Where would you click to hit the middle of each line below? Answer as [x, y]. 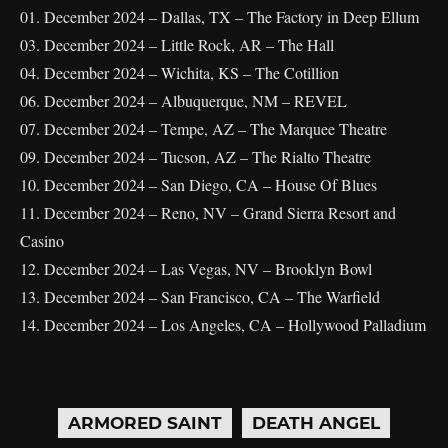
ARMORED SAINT [145, 423]
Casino [42, 240]
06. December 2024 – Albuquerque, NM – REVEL [183, 100]
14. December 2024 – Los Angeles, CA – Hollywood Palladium [223, 324]
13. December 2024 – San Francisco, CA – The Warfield [200, 296]
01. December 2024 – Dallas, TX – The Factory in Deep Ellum [219, 16]
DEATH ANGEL [316, 423]
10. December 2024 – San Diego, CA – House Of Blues [198, 184]
